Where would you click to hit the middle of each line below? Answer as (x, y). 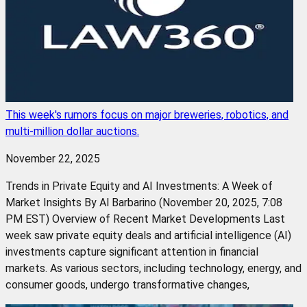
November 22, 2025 (53, 158)
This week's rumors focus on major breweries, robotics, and (147, 114)
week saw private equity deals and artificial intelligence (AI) (148, 235)
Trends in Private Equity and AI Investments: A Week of (139, 186)
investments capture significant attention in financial (132, 251)
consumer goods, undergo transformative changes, (127, 284)
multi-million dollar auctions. (72, 131)
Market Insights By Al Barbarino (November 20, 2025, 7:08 (144, 202)
